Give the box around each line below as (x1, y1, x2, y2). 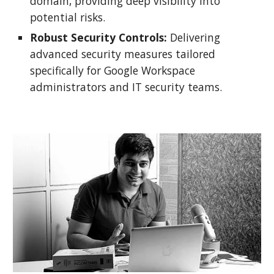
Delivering (167, 29, 221, 45)
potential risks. (30, 9, 106, 24)
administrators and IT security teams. (30, 79, 226, 94)
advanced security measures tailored (30, 46, 216, 61)
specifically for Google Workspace (30, 62, 196, 78)
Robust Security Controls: (30, 29, 168, 45)
